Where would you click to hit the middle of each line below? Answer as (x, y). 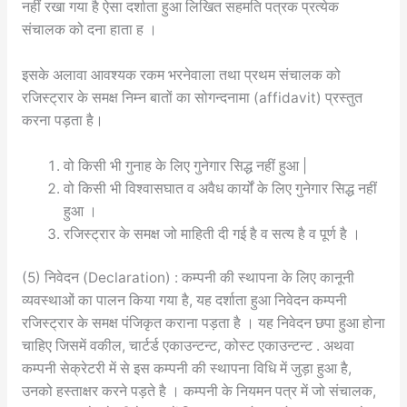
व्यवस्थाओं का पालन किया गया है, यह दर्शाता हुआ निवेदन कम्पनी (184, 301)
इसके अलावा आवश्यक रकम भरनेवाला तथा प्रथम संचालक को (181, 75)
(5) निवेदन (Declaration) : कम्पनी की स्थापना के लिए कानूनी (188, 278)
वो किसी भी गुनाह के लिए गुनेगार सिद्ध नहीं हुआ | (186, 166)
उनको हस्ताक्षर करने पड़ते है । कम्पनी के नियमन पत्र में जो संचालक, (199, 392)
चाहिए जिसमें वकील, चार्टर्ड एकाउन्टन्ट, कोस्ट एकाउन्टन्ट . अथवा (188, 346)
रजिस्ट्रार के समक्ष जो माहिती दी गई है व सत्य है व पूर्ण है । (213, 234)
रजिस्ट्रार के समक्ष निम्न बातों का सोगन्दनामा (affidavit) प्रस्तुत (192, 98)
